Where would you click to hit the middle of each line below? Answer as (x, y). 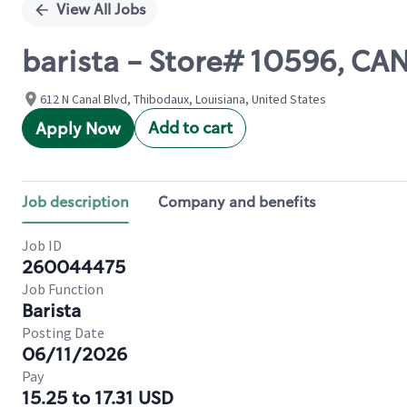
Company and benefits (237, 202)
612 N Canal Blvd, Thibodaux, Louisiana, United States (183, 99)
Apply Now (78, 129)
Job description (75, 202)
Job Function (63, 289)
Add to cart (190, 128)
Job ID (42, 245)
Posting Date (63, 333)
